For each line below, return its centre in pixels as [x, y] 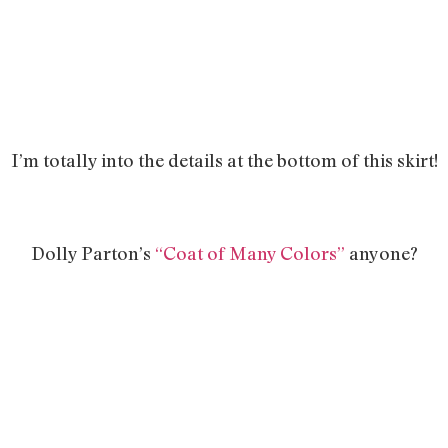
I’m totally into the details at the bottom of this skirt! [224, 160]
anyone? [381, 252]
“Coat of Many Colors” [249, 252]
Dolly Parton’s [92, 252]
